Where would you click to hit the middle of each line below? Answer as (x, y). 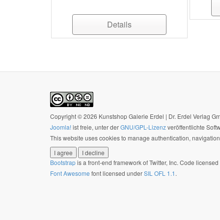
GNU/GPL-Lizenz (143, 127)
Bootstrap (63, 162)
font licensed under (117, 173)
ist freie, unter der (96, 127)
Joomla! (61, 127)
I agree (63, 152)
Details (120, 24)
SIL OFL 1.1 (160, 173)
